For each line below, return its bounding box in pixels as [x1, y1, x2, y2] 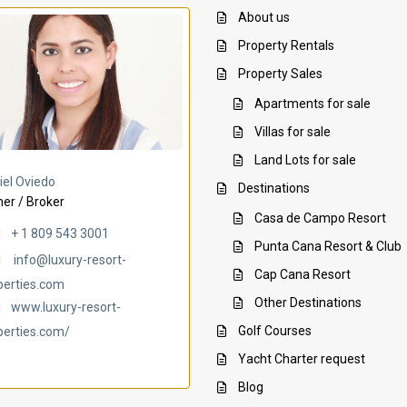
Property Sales [238, 65, 323, 81]
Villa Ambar [26, 165, 98, 184]
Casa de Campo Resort [254, 210, 386, 225]
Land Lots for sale [254, 152, 356, 167]
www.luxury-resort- [11, 300, 121, 315]
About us [238, 9, 290, 25]
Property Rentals [238, 37, 334, 53]
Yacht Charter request [238, 351, 365, 366]
